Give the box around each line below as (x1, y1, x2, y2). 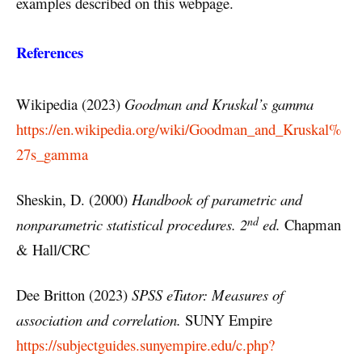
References (16, 40, 83, 63)
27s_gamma (16, 143, 88, 164)
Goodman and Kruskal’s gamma (124, 93, 314, 114)
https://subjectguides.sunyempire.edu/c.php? (16, 335, 275, 356)
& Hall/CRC (16, 239, 90, 260)
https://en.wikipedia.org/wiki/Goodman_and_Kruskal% (16, 118, 342, 139)
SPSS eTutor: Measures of (132, 284, 284, 305)
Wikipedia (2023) (16, 93, 124, 114)
